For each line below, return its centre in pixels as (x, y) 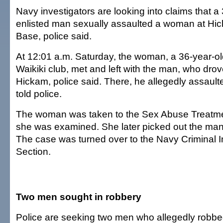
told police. (39, 94)
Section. (33, 151)
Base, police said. (54, 36)
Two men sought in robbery (79, 197)
